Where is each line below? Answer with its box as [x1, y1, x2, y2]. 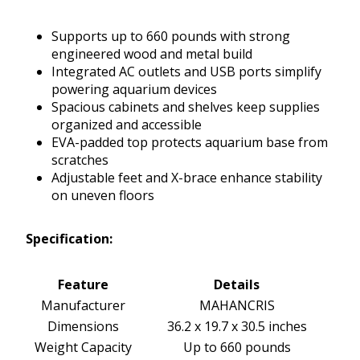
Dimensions [47, 317, 119, 336]
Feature [58, 276, 108, 294]
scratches [51, 151, 108, 170]
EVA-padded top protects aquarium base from [51, 133, 328, 152]
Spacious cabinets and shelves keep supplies [51, 98, 320, 117]
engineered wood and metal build [51, 45, 252, 63]
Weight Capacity [35, 338, 132, 357]
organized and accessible [51, 116, 202, 134]
